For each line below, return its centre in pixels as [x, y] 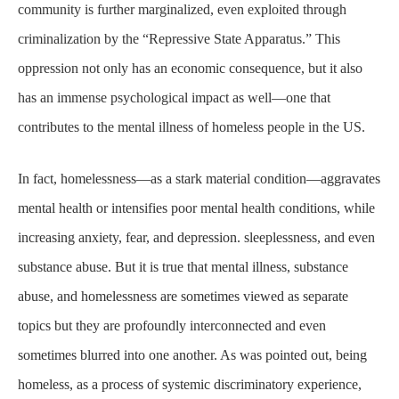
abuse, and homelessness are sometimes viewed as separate [183, 296]
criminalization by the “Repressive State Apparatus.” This [179, 38]
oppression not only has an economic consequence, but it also [190, 68]
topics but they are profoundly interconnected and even [172, 325]
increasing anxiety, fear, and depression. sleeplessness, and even [196, 237]
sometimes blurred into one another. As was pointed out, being [192, 354]
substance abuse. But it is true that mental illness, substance [183, 266]
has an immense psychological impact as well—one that [174, 97]
